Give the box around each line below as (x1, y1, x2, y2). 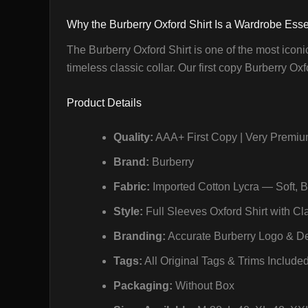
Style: (113, 206, 143, 218)
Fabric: (113, 181, 150, 193)
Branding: (113, 230, 166, 243)
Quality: (113, 131, 153, 144)
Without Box (173, 280, 234, 292)
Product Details (67, 97, 142, 109)
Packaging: (113, 280, 173, 292)
